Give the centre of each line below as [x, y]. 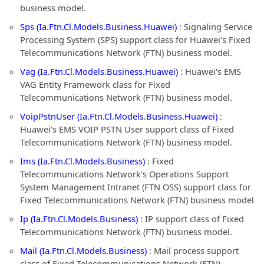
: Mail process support [193, 250]
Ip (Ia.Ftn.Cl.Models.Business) [79, 219]
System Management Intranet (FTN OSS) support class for [136, 187]
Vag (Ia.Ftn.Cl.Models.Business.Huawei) [99, 71]
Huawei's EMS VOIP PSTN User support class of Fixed [127, 129]
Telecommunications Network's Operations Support [124, 174]
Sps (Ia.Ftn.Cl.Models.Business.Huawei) [98, 27]
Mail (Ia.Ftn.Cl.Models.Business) [83, 250]
